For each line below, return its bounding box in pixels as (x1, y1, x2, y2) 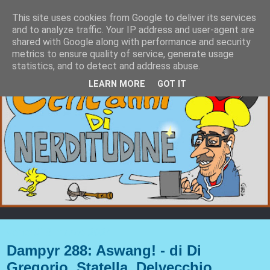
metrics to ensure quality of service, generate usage (12, 48, 234, 60)
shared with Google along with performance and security (12, 36, 251, 48)
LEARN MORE (89, 79, 145, 90)
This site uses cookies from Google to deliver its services (12, 12, 256, 24)
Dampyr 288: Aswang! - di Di (7, 242, 201, 259)
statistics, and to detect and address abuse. (12, 60, 200, 72)
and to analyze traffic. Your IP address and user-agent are (12, 24, 254, 36)
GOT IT (157, 79, 186, 90)
